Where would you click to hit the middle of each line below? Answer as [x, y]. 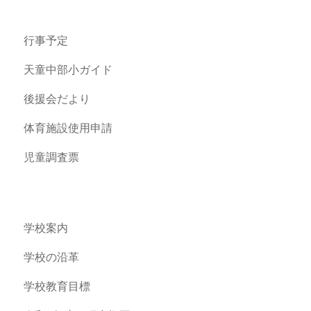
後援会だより [57, 99]
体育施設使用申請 [68, 128]
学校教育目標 [57, 286]
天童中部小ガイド [68, 70]
